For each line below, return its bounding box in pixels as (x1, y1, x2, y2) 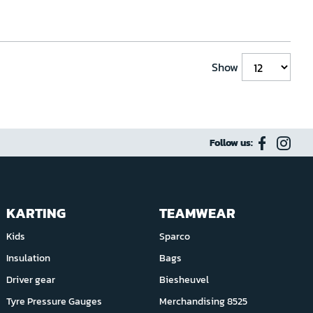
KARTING (6, 203, 66, 224)
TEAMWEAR (159, 203, 235, 224)
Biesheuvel (159, 272, 209, 287)
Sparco (159, 229, 190, 244)
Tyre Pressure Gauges (6, 294, 103, 309)
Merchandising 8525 (159, 294, 247, 309)
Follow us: (210, 136, 253, 150)
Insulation (6, 251, 51, 265)
